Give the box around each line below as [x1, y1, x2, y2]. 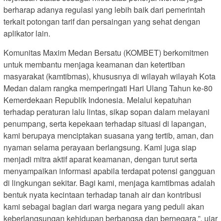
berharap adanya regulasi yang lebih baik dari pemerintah [3, 3, 205, 15]
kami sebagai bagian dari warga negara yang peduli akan [3, 200, 204, 212]
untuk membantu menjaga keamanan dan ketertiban [3, 58, 185, 70]
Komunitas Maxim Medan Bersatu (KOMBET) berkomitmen [3, 46, 209, 58]
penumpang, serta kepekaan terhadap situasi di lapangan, [3, 117, 206, 129]
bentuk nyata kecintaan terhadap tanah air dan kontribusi [3, 188, 201, 200]
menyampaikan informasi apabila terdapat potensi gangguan [3, 165, 215, 177]
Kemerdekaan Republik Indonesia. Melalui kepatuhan [3, 94, 191, 106]
